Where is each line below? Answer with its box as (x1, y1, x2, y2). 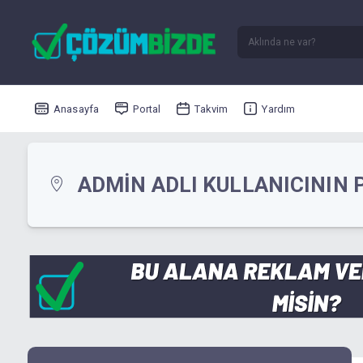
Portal (133, 102, 161, 115)
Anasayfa (53, 102, 100, 115)
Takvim (194, 102, 228, 115)
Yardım (262, 102, 296, 115)
